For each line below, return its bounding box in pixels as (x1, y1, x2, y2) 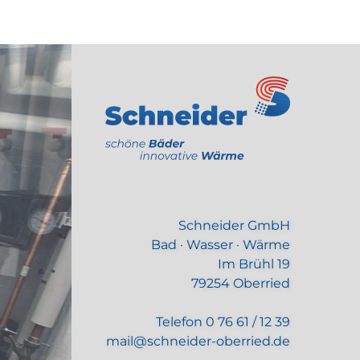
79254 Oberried (191, 276, 290, 291)
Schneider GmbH (178, 218, 290, 233)
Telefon (156, 314, 206, 329)
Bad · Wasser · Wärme (151, 237, 290, 252)
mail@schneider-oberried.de (106, 333, 290, 349)
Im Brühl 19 (218, 256, 290, 272)
